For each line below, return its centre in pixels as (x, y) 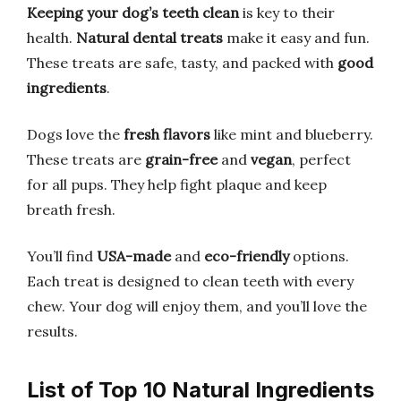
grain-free (181, 159)
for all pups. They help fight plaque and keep (177, 184)
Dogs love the (75, 134)
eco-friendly (247, 256)
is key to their (287, 13)
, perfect (321, 159)
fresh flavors (167, 134)
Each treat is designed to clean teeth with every (190, 281)
